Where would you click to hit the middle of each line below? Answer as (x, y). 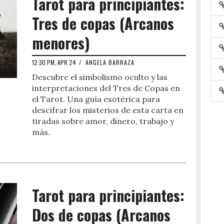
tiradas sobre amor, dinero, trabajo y (103, 121)
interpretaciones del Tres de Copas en (106, 88)
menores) (61, 43)
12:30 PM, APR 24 (54, 62)
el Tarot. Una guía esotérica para (96, 99)
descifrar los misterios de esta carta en (108, 110)
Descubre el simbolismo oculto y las (100, 77)
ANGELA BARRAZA (110, 62)
